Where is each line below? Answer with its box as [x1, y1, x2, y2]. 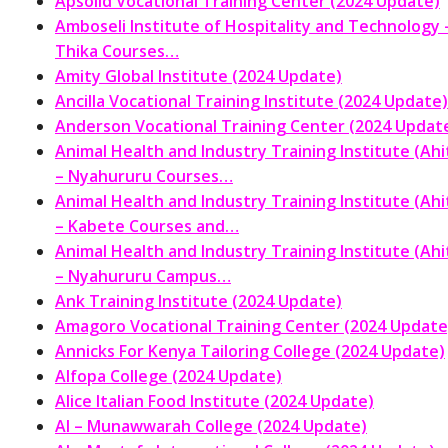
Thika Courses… [55, 39, 179, 62]
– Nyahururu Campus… [55, 264, 231, 287]
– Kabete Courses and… [55, 214, 239, 237]
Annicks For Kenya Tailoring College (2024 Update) [55, 339, 445, 362]
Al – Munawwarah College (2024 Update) [55, 414, 367, 437]
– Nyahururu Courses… [55, 164, 233, 187]
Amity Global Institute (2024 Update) [55, 64, 342, 87]
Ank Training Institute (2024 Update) [55, 289, 342, 312]
